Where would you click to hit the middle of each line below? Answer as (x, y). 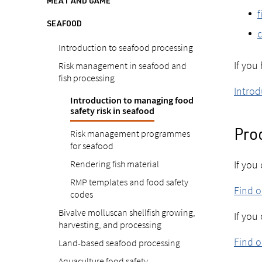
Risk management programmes (130, 133)
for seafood (92, 146)
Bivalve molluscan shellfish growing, (127, 212)
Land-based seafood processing (119, 243)
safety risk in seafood (112, 111)
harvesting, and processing (110, 225)
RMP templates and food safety (129, 182)
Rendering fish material (115, 164)
